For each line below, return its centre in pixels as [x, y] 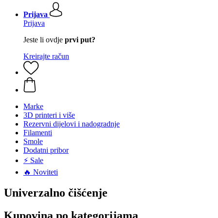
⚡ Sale [33, 160]
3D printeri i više [49, 115]
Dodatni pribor [46, 150]
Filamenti [38, 133]
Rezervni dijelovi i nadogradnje [72, 124]
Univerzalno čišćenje [56, 192]
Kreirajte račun [46, 56]
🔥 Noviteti [41, 172]
